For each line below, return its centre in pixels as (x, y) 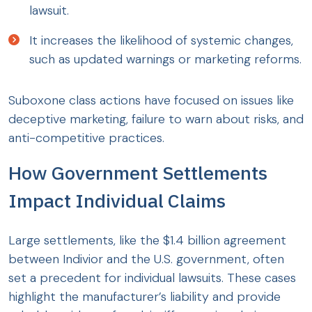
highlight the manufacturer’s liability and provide (145, 297)
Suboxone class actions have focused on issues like (151, 101)
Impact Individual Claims (117, 201)
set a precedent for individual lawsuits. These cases (152, 278)
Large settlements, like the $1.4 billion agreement (147, 241)
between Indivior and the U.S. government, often (146, 259)
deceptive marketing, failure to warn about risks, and (156, 119)
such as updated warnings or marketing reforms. (165, 60)
